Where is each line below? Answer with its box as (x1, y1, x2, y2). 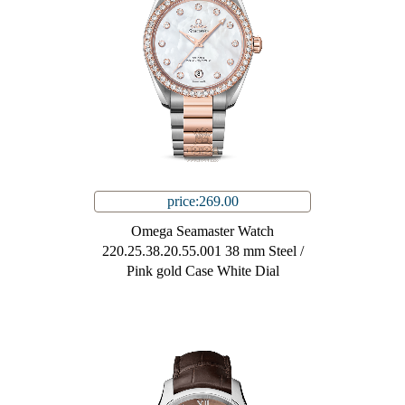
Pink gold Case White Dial (126, 263, 279, 279)
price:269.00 (166, 193, 239, 210)
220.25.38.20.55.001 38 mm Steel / (101, 243, 304, 259)
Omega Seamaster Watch (131, 223, 274, 240)
